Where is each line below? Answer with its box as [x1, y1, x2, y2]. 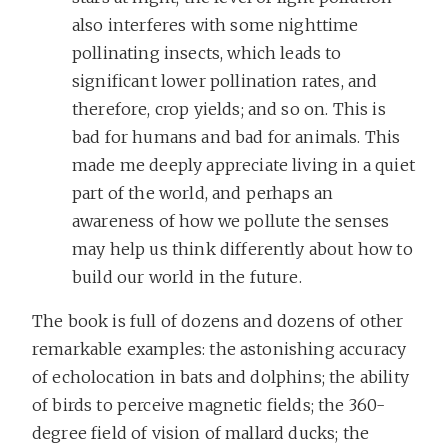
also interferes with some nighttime [72, 14, 359, 35]
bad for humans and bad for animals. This [72, 126, 401, 147]
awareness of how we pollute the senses [72, 210, 390, 231]
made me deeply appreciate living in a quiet [72, 154, 415, 175]
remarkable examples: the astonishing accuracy [32, 338, 407, 359]
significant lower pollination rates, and [72, 70, 378, 91]
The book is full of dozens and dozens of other [32, 310, 404, 331]
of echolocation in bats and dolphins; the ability [32, 366, 409, 387]
